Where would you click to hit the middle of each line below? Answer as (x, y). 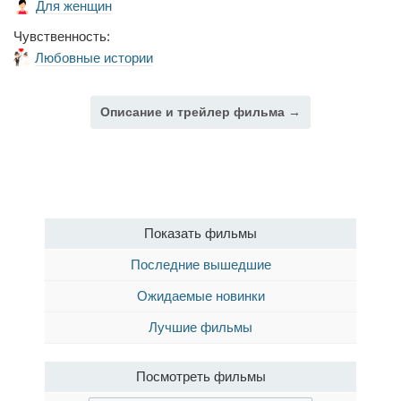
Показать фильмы (200, 233)
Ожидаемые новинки (200, 296)
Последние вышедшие (200, 264)
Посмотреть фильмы (200, 376)
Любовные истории (94, 58)
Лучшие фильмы (200, 327)
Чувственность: (62, 36)
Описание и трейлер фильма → (200, 112)
